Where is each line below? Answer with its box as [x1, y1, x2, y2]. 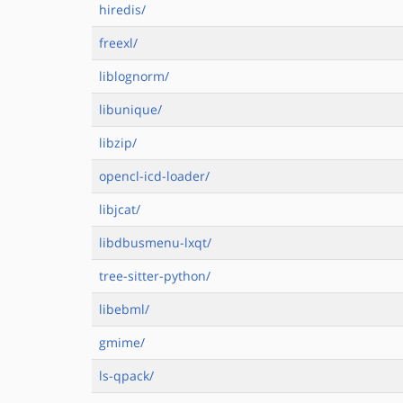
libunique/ [99, 101, 162, 118]
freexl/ [99, 34, 138, 51]
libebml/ [99, 300, 149, 318]
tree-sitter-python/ [99, 267, 210, 284]
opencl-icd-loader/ [99, 167, 210, 184]
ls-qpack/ [99, 367, 154, 384]
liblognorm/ [99, 67, 169, 85]
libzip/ [99, 134, 137, 151]
